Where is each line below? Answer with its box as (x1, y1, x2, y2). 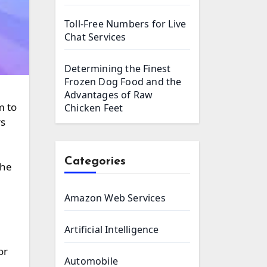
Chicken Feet (64, 101, 123, 114)
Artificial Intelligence (64, 223, 159, 236)
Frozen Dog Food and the (64, 75, 182, 88)
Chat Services (64, 30, 126, 44)
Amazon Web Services (64, 191, 166, 204)
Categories (64, 156, 126, 167)
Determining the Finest (64, 62, 171, 75)
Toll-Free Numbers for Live (64, 17, 187, 30)
